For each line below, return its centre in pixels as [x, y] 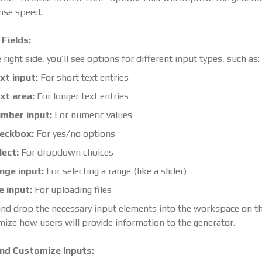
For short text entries [83, 78]
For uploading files [72, 190]
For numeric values [92, 115]
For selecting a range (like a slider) [115, 171]
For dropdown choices [66, 153]
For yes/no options [75, 134]
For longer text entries [82, 96]
